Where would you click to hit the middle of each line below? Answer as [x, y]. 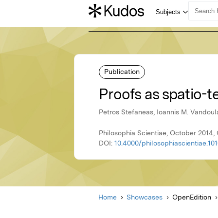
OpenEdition [192, 197]
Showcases [145, 197]
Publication [122, 71]
